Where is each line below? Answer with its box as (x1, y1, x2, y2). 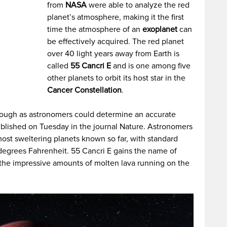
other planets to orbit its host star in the (47, 73, 186, 83)
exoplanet (142, 24, 178, 34)
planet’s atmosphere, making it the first (47, 12, 184, 22)
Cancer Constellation (47, 85, 122, 95)
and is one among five (111, 61, 191, 71)
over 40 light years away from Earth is (47, 49, 180, 59)
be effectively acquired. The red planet (47, 36, 184, 47)
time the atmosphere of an (47, 24, 143, 34)
